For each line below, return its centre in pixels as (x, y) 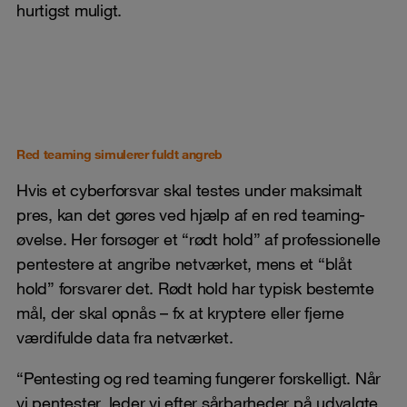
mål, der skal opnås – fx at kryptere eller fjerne (180, 312)
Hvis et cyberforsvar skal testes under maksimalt (189, 189)
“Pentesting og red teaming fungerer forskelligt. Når (199, 377)
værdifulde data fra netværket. (125, 337)
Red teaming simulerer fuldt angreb (120, 154)
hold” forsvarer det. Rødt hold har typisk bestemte (195, 288)
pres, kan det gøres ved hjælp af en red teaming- (191, 214)
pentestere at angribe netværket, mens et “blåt (184, 263)
